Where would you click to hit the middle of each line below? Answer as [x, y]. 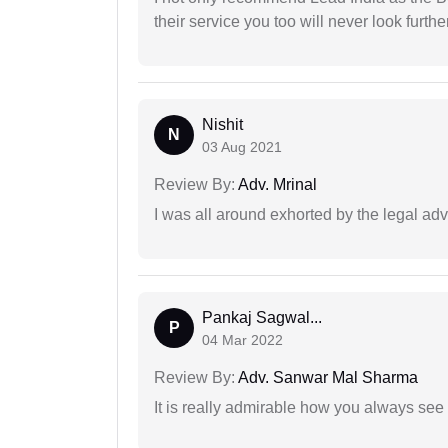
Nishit [222, 125]
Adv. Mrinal [276, 185]
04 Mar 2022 [242, 340]
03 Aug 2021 [242, 147]
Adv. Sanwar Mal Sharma [326, 378]
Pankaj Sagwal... [262, 318]
